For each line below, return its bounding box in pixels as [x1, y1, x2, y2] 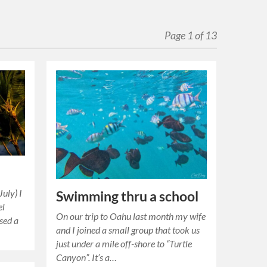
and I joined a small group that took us [56, 224, 200, 236]
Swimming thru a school [56, 188, 199, 205]
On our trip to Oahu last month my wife [56, 210, 206, 222]
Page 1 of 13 [164, 29, 217, 42]
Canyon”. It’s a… [56, 252, 117, 263]
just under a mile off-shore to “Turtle [56, 238, 193, 250]
